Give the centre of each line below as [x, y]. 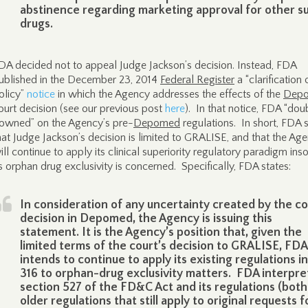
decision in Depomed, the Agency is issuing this [146, 219]
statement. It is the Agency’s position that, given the [161, 232]
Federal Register [197, 80]
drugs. [36, 24]
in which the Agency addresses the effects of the [169, 94]
